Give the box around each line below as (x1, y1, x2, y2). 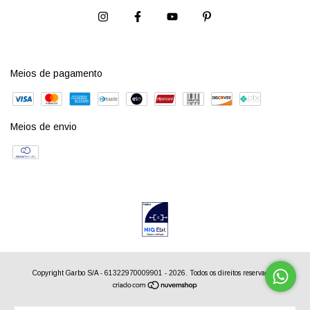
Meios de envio (10, 121, 77, 133)
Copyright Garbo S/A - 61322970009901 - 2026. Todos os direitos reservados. (33, 269, 277, 277)
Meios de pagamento (10, 68, 102, 80)
